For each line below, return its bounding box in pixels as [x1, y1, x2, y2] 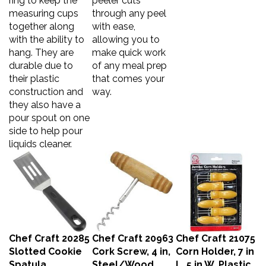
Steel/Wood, [92, 253, 156, 264]
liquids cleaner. [9, 132, 72, 144]
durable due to [9, 54, 73, 65]
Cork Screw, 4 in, [92, 240, 170, 251]
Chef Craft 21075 [176, 227, 255, 238]
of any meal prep [92, 54, 167, 65]
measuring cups [9, 2, 78, 13]
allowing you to [92, 28, 160, 39]
